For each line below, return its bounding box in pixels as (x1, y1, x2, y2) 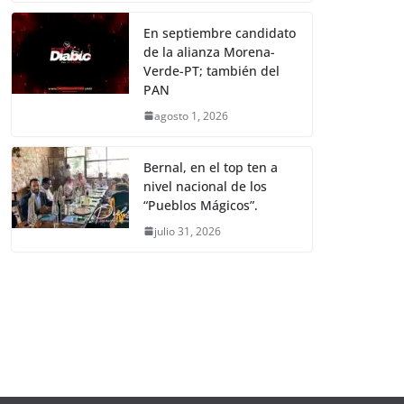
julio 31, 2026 (154, 223, 221, 239)
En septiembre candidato (143, 23, 296, 41)
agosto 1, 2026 (154, 107, 228, 124)
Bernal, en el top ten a (143, 158, 278, 176)
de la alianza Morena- (143, 42, 275, 60)
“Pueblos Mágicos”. (143, 196, 258, 214)
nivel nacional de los (143, 177, 267, 195)
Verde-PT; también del (143, 61, 280, 79)
